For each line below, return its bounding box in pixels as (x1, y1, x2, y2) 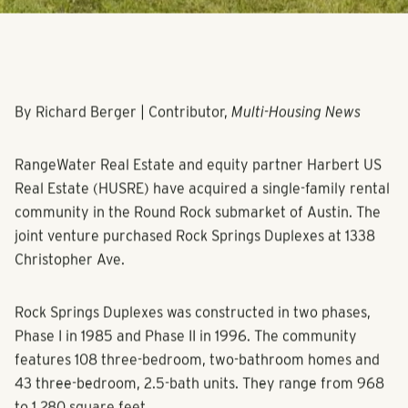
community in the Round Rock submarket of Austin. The (15, 216, 381, 234)
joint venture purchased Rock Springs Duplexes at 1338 (15, 240, 375, 258)
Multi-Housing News (231, 116, 361, 134)
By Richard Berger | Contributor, (15, 116, 231, 134)
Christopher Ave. (15, 263, 125, 281)
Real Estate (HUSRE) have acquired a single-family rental (15, 192, 390, 210)
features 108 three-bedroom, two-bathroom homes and (15, 363, 380, 382)
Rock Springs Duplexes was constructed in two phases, (15, 316, 371, 334)
